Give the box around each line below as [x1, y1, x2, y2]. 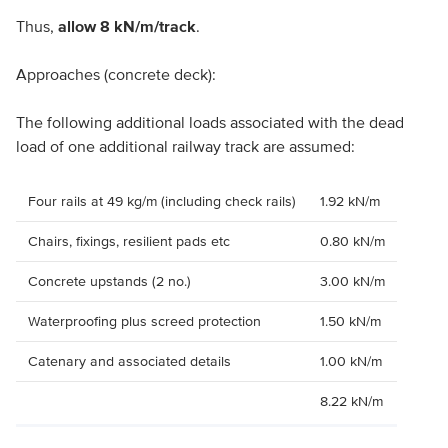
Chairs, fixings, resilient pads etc [27, 234, 230, 249]
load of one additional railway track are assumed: [15, 137, 355, 155]
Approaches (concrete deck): [15, 65, 216, 83]
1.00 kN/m [319, 354, 382, 369]
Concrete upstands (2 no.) [27, 274, 191, 289]
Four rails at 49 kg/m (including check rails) [27, 194, 296, 209]
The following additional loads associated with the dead [15, 113, 404, 131]
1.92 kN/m [319, 194, 380, 209]
